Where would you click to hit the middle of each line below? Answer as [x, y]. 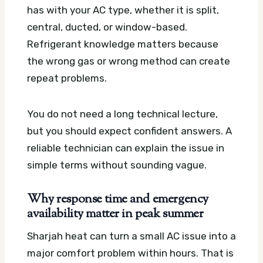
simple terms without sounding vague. [117, 165]
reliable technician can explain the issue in [126, 148]
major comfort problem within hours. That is [130, 253]
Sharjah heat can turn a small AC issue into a [131, 236]
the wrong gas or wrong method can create [129, 61]
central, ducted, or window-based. [107, 27]
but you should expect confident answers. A [129, 131]
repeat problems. [67, 78]
